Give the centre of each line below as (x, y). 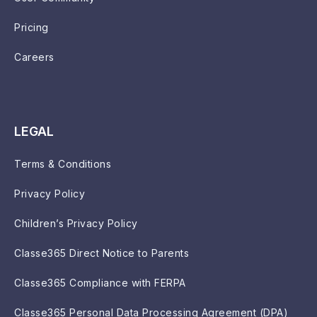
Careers (34, 57)
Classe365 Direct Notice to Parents (102, 253)
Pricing (31, 27)
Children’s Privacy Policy (76, 223)
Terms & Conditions (63, 163)
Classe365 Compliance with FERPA (100, 282)
